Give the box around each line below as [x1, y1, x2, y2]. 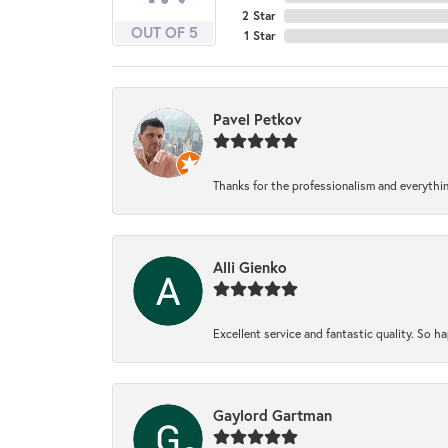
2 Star [242, 7, 276, 23]
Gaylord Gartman [213, 404, 332, 425]
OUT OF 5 [130, 21, 198, 42]
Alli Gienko [213, 256, 287, 277]
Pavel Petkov [213, 108, 302, 129]
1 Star [244, 27, 276, 43]
